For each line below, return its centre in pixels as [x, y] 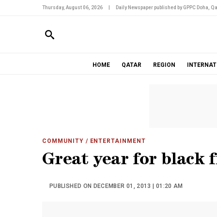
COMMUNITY [63, 141]
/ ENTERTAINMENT [115, 141]
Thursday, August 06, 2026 [72, 8]
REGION [164, 65]
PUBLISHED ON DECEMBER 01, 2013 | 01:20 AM [116, 186]
